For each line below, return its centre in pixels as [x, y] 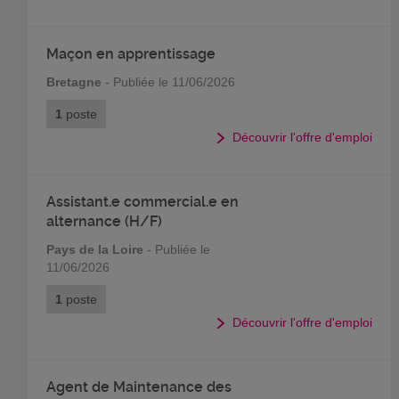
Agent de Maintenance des [138, 387]
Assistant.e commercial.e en [142, 202]
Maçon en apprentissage [130, 54]
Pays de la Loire [94, 249]
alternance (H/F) [104, 221]
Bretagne [73, 82]
